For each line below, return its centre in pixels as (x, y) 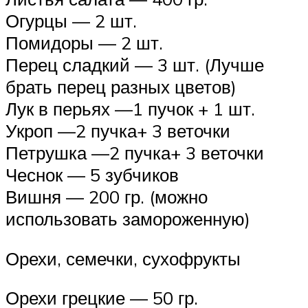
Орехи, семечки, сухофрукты (123, 258)
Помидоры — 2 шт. (84, 43)
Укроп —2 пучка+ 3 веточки (118, 131)
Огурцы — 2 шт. (71, 21)
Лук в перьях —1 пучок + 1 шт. (130, 109)
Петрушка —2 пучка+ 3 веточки (135, 153)
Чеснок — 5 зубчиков (92, 175)
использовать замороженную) (128, 219)
